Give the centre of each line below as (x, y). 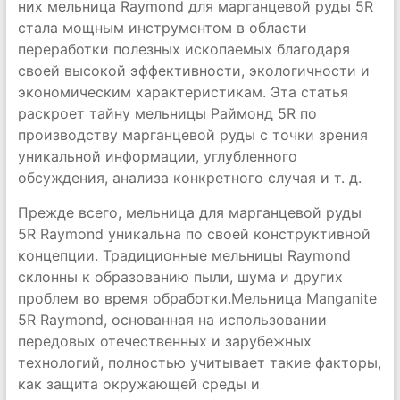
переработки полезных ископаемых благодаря (183, 49)
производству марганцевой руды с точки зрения (192, 135)
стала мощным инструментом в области (162, 28)
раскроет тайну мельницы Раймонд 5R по (167, 113)
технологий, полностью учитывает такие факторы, (199, 362)
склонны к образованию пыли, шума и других (180, 277)
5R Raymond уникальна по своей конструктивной (194, 234)
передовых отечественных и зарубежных (164, 341)
